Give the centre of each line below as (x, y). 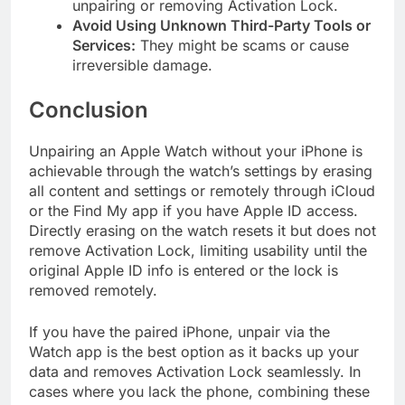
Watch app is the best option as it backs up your (194, 352)
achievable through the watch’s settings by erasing (201, 171)
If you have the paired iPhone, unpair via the (179, 332)
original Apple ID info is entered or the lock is (184, 271)
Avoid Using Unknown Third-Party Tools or (221, 26)
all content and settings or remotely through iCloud (202, 191)
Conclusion (89, 110)
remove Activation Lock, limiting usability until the (198, 251)
